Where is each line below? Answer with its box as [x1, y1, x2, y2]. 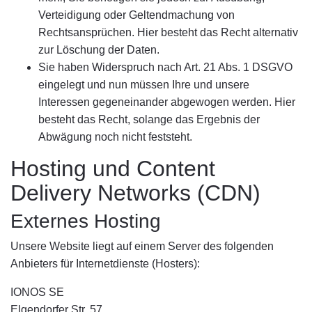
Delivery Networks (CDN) [10, 180, 260, 205]
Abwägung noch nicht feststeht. [38, 131, 192, 143]
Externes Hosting [10, 210, 161, 232]
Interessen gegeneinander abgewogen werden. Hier [38, 96, 295, 108]
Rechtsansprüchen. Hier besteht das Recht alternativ [38, 26, 298, 38]
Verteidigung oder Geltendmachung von [38, 9, 235, 21]
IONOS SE [10, 286, 64, 298]
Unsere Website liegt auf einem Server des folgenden [10, 240, 274, 252]
